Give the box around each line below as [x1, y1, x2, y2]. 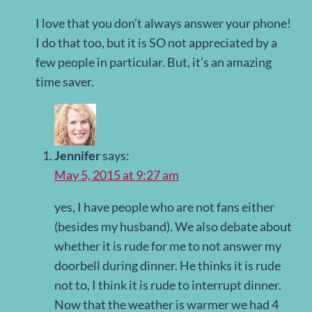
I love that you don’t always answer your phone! [36, 15, 291, 31]
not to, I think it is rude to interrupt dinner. [54, 277, 281, 293]
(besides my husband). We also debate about [54, 219, 292, 235]
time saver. [36, 74, 94, 90]
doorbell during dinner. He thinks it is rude [54, 258, 281, 274]
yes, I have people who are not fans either [54, 199, 274, 215]
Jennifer [54, 148, 100, 164]
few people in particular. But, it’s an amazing [36, 54, 272, 70]
